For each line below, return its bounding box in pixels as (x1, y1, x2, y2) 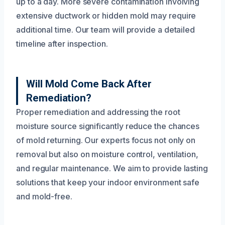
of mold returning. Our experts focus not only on (16, 135, 196, 145)
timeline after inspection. (16, 38, 108, 49)
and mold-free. (16, 191, 72, 201)
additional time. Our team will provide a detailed (16, 24, 195, 35)
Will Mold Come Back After (26, 77, 152, 90)
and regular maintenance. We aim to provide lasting (16, 163, 208, 173)
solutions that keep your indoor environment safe (16, 177, 200, 187)
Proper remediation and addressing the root (16, 106, 180, 117)
